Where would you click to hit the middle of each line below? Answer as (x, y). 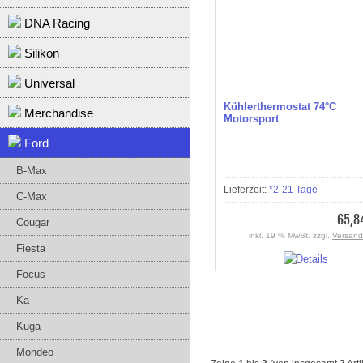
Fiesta (31, 248)
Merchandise (57, 113)
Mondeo (35, 352)
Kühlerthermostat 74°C (280, 107)
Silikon (40, 53)
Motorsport (251, 119)
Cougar (33, 222)
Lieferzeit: (246, 190)
